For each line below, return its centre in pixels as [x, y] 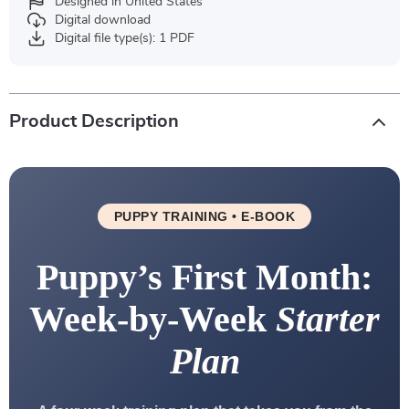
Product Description [94, 121]
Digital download [103, 20]
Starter [328, 319]
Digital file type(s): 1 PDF [125, 38]
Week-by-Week [152, 319]
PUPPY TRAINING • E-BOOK [204, 216]
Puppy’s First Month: [204, 277]
